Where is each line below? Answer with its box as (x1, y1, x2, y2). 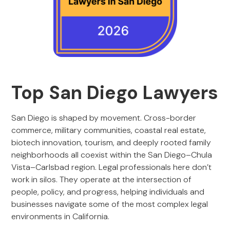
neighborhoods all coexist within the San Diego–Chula (11, 149, 213, 160)
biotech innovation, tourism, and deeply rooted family (11, 137, 212, 148)
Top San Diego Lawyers (11, 81, 219, 105)
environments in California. (11, 211, 110, 222)
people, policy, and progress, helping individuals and (11, 186, 205, 197)
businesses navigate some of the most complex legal (11, 199, 208, 209)
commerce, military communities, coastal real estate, (11, 125, 206, 136)
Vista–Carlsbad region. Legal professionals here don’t (11, 162, 212, 172)
